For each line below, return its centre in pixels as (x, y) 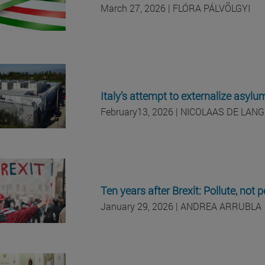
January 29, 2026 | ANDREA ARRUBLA (181, 206)
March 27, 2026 (133, 8)
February (119, 111)
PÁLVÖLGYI (227, 8)
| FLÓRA (185, 8)
